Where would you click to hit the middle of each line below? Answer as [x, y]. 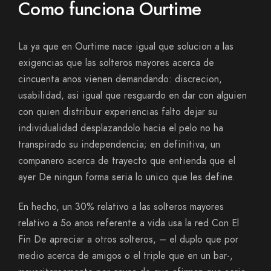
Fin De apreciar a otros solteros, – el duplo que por [128, 240]
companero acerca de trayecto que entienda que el [127, 161]
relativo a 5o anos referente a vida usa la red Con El [129, 223]
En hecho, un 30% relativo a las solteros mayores [121, 207]
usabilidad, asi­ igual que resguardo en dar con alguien [132, 96]
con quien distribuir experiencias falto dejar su [118, 112]
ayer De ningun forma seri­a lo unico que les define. [127, 177]
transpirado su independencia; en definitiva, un [119, 145]
